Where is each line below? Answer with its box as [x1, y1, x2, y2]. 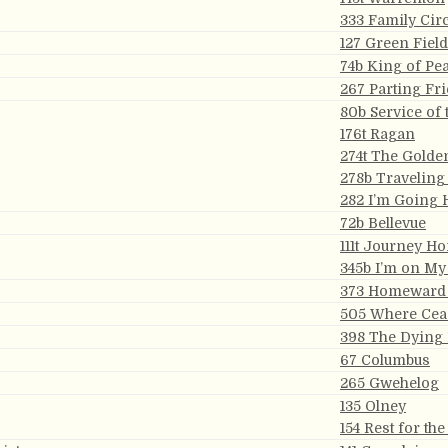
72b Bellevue [340, 215, 426, 231]
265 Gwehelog [340, 375, 439, 391]
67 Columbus [340, 352, 430, 368]
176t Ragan [340, 126, 415, 142]
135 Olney [340, 398, 406, 414]
